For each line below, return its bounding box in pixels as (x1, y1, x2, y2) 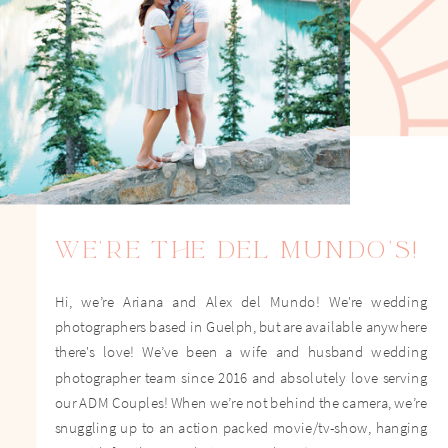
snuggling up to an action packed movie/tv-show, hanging (54, 417, 427, 437)
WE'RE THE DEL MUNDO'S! (54, 233, 419, 265)
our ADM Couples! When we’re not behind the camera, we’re (54, 391, 427, 412)
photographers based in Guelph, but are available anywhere (54, 316, 427, 336)
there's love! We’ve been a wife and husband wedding (54, 341, 427, 362)
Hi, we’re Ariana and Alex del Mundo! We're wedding (54, 291, 427, 311)
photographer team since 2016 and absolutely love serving (54, 366, 427, 387)
